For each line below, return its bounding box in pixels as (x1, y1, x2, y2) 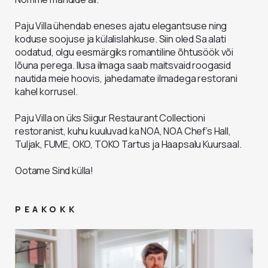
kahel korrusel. (15, 85, 78, 98)
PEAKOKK (15, 203, 78, 215)
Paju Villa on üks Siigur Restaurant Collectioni (15, 111, 205, 124)
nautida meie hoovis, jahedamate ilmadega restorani (15, 72, 237, 85)
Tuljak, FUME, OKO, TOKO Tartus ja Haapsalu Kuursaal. (15, 138, 242, 151)
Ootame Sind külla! (15, 164, 94, 177)
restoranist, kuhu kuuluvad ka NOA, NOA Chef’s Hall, (15, 124, 231, 138)
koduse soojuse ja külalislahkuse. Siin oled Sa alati (15, 32, 226, 45)
